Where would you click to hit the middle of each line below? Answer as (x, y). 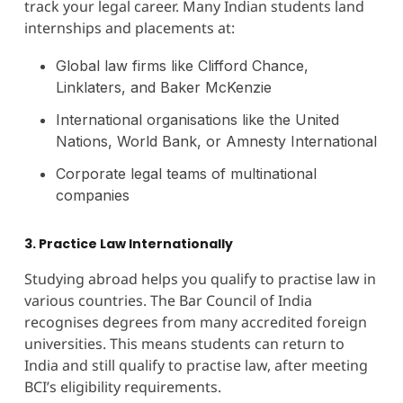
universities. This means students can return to (184, 343)
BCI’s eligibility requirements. (122, 386)
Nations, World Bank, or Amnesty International (216, 141)
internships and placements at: (129, 27)
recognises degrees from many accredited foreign (195, 322)
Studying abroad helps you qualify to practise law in (200, 278)
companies (92, 195)
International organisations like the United (197, 119)
